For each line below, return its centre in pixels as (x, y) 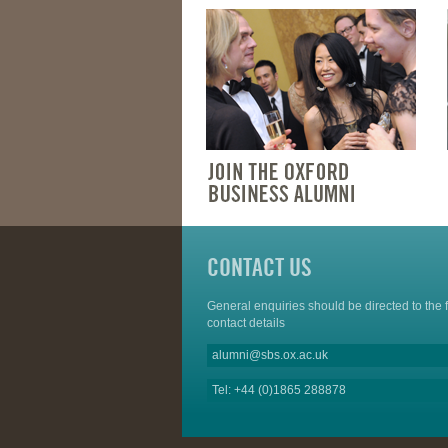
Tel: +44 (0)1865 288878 (279, 390)
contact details (246, 323)
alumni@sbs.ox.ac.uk (270, 355)
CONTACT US (259, 268)
